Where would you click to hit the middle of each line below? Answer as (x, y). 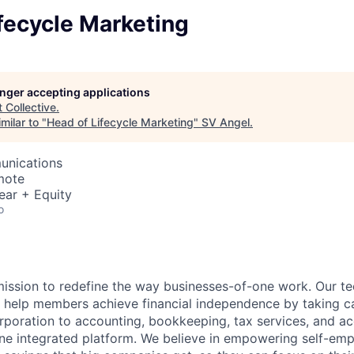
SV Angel (226, 122)
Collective (31, 107)
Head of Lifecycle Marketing (120, 122)
